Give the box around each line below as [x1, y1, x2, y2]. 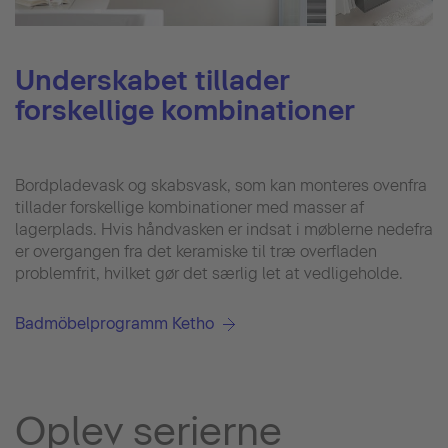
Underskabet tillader [15, 63, 290, 98]
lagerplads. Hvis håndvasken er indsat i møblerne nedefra [15, 220, 433, 240]
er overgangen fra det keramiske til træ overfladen [15, 242, 377, 262]
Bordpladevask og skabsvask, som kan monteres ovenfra [15, 176, 427, 196]
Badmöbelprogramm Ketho [15, 314, 214, 334]
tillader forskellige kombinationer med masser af [15, 198, 364, 218]
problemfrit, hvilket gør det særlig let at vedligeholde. [15, 264, 403, 284]
